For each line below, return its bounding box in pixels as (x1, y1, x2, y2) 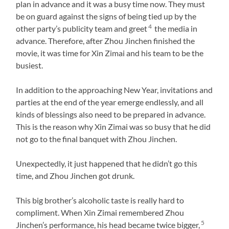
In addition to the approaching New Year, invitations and (16, 84, 213, 95)
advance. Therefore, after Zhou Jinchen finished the (16, 35, 195, 45)
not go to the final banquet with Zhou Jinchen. (16, 133, 177, 144)
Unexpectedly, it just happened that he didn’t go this (16, 158, 198, 168)
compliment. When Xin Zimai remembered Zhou (16, 207, 185, 217)
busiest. (16, 60, 43, 70)
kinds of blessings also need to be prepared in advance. (16, 109, 206, 119)
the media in (153, 23, 198, 33)
